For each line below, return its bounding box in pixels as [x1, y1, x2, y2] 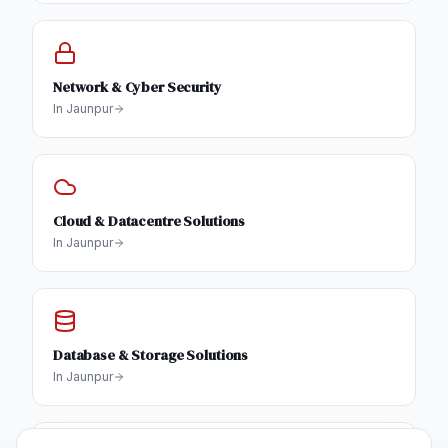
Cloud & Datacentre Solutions [53, 211, 246, 232]
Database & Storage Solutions [53, 345, 249, 366]
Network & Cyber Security [53, 77, 222, 98]
